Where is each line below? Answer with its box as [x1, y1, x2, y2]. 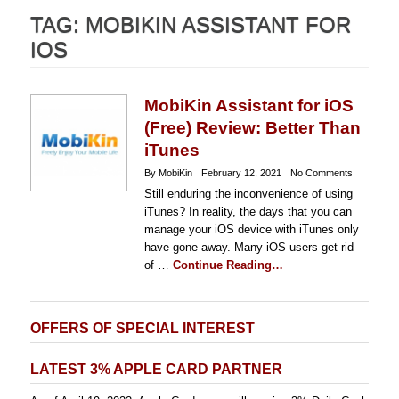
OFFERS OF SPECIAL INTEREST [30, 321, 255, 336]
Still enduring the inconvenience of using [143, 187, 353, 200]
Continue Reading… [172, 258, 283, 272]
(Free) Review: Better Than [143, 118, 361, 137]
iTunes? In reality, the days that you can [143, 205, 352, 218]
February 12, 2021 [200, 167, 281, 178]
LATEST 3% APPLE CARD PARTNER [30, 362, 282, 377]
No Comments [289, 167, 353, 178]
